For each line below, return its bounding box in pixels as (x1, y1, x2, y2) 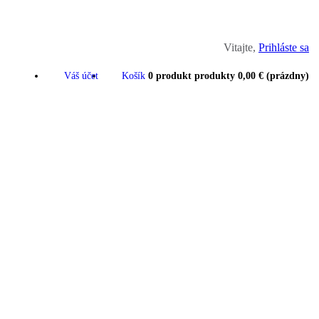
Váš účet (63, 70, 98, 81)
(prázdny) (266, 70, 309, 81)
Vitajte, (224, 41, 258, 53)
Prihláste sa (258, 41, 309, 53)
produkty (194, 70, 235, 81)
